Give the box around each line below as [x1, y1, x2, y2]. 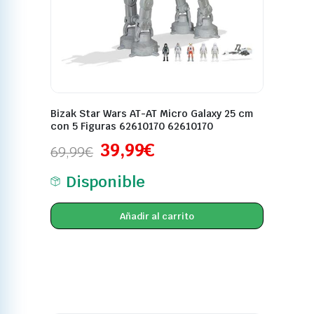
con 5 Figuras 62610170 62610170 [50, 120, 214, 133]
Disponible [66, 172, 145, 192]
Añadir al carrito [120, 210, 194, 222]
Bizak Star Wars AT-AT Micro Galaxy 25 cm [50, 107, 254, 121]
